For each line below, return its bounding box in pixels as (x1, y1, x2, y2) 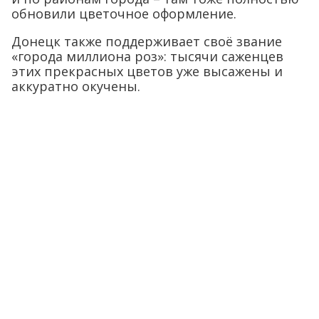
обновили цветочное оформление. (11, 5, 236, 22)
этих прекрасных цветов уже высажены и (11, 63, 283, 80)
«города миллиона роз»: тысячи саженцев (11, 48, 283, 65)
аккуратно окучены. (11, 78, 140, 95)
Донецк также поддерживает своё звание (11, 33, 282, 50)
